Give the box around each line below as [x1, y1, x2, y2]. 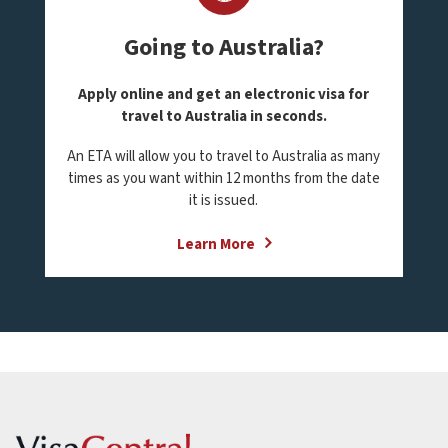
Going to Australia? [123, 30, 324, 65]
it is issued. [189, 190, 259, 211]
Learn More [176, 234, 255, 255]
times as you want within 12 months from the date [67, 168, 380, 189]
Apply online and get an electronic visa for [78, 84, 370, 105]
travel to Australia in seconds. [120, 106, 327, 127]
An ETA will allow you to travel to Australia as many [67, 146, 381, 167]
